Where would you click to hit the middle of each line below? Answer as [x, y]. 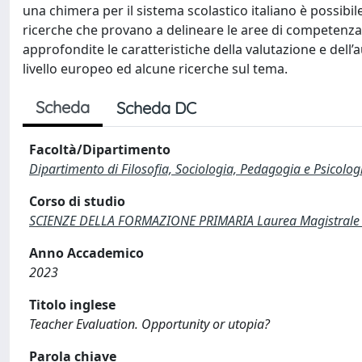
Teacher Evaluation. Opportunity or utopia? [149, 324]
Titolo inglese [72, 305]
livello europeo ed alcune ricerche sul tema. [155, 69]
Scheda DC [156, 108]
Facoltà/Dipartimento [100, 149]
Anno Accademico [86, 253]
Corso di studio [77, 201]
